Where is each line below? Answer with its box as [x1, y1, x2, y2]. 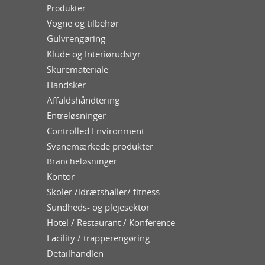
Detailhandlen [47, 247, 104, 259]
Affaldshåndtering [47, 93, 119, 106]
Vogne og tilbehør [47, 17, 119, 29]
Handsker [47, 78, 86, 91]
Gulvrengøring [47, 32, 105, 44]
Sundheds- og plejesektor [47, 201, 150, 213]
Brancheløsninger [47, 155, 117, 167]
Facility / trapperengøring [47, 231, 150, 244]
